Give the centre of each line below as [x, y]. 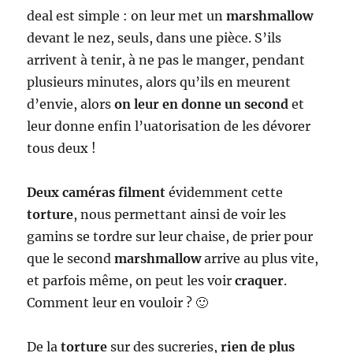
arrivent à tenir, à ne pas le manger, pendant [166, 59]
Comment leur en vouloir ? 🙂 [118, 302]
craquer [260, 280]
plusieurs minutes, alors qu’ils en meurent [159, 82]
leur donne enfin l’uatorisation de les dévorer [169, 126]
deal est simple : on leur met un [127, 15]
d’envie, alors [71, 104]
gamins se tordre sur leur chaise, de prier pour [170, 236]
